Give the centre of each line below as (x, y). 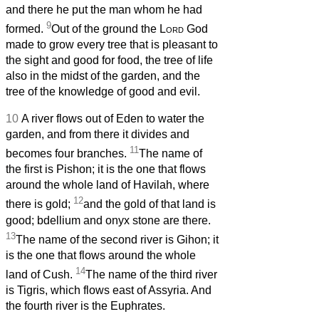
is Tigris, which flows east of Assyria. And (109, 291)
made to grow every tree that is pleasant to (112, 44)
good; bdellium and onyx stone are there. (108, 220)
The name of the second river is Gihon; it (117, 239)
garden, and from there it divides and (98, 134)
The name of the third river (151, 275)
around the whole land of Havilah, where (108, 185)
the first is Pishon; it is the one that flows (106, 169)
